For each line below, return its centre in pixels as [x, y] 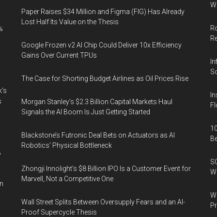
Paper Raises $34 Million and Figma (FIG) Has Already [103, 12]
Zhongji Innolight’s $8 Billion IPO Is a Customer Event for [106, 169]
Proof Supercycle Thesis [59, 212]
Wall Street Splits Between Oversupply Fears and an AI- [103, 202]
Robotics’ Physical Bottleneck [67, 145]
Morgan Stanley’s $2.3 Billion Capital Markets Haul [97, 102]
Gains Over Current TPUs [59, 55]
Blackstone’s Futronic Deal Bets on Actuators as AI [98, 135]
